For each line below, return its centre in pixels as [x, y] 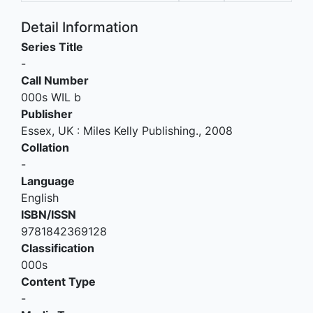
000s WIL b [51, 97]
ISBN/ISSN [49, 215]
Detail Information [80, 28]
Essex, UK [47, 131]
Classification [58, 248]
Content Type [58, 282]
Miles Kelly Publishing [139, 131]
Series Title [52, 47]
